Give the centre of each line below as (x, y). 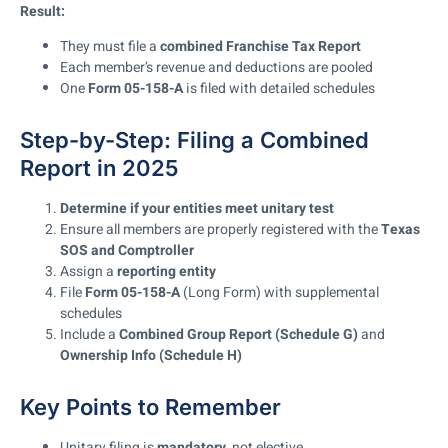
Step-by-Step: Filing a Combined (194, 139)
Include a (89, 334)
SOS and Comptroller (127, 250)
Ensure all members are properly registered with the (220, 229)
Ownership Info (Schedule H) (151, 355)
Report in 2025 (99, 167)
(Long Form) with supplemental (279, 292)
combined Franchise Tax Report (260, 46)
